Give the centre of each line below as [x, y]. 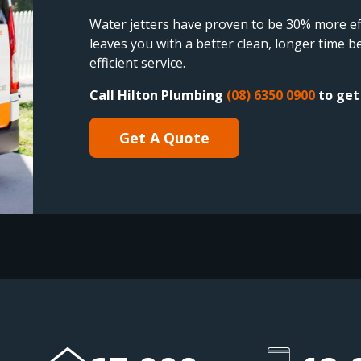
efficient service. [138, 63]
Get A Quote [165, 138]
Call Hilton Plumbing [158, 95]
